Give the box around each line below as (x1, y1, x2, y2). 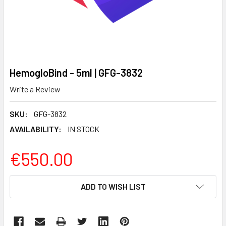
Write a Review (10, 84, 61, 94)
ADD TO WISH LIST (80, 181, 146, 191)
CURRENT (10, 176, 44, 186)
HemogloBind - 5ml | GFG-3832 (10, 67, 143, 79)
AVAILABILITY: (10, 124, 62, 134)
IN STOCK (68, 124, 99, 134)
